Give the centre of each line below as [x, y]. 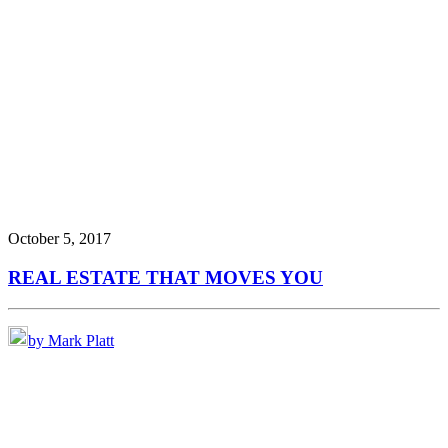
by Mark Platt [71, 340]
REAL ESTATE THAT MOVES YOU [165, 278]
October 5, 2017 [59, 239]
